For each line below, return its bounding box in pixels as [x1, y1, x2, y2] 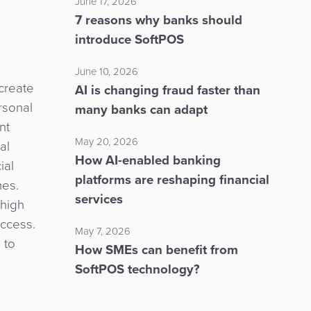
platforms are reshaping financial [74, 169, 269, 189]
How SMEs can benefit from [74, 239, 238, 259]
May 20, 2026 [74, 133, 138, 149]
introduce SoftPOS [74, 29, 184, 49]
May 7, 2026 [74, 223, 131, 239]
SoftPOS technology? [74, 259, 200, 278]
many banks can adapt [74, 99, 208, 119]
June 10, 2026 [74, 63, 138, 79]
